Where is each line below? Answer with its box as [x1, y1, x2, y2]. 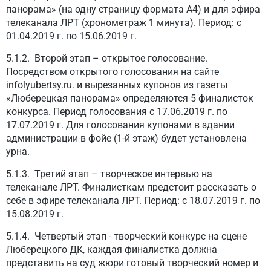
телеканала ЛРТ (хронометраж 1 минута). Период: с [6, 17, 241, 28]
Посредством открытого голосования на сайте [6, 66, 219, 77]
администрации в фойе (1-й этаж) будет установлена [6, 132, 247, 144]
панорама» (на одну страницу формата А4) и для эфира [6, 4, 260, 15]
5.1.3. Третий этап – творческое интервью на [6, 168, 212, 180]
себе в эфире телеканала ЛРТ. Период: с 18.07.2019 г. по [6, 195, 260, 206]
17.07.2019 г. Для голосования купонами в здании [6, 119, 235, 131]
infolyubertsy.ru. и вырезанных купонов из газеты [6, 79, 227, 91]
